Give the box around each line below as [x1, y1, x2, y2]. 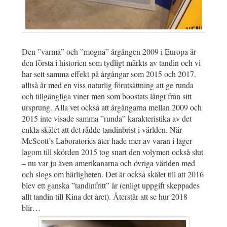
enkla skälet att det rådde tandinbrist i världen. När [22, 124, 182, 135]
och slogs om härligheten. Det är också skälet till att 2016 [22, 168, 204, 179]
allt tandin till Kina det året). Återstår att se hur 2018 [22, 191, 187, 202]
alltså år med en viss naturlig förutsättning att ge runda [22, 79, 194, 90]
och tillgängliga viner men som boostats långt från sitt [22, 90, 192, 101]
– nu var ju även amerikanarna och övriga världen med [22, 157, 195, 168]
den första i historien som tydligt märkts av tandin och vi [22, 57, 201, 68]
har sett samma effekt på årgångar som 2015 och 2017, [22, 68, 196, 79]
